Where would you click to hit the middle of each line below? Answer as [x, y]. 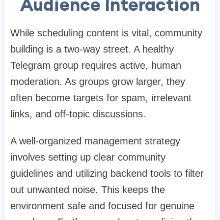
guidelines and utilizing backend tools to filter [107, 173]
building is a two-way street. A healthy [92, 49]
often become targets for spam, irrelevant [101, 97]
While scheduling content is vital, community [106, 33]
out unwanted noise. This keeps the [88, 189]
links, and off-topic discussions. [78, 114]
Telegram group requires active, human [96, 65]
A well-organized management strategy [95, 141]
